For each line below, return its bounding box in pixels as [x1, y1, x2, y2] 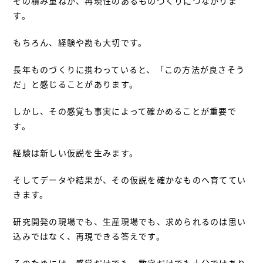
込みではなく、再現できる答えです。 [13, 230, 165, 242]
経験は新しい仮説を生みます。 [13, 146, 139, 159]
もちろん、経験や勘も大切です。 [13, 36, 147, 48]
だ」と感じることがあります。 [13, 77, 139, 90]
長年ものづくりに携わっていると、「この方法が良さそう [13, 63, 245, 75]
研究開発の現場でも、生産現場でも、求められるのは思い [13, 215, 247, 227]
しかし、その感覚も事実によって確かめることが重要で [13, 104, 237, 117]
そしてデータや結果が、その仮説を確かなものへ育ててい [13, 173, 247, 186]
